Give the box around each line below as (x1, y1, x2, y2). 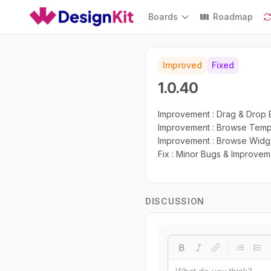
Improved (163, 60, 202, 70)
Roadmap (213, 11, 253, 22)
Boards (148, 11, 178, 22)
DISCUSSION (145, 196, 204, 206)
